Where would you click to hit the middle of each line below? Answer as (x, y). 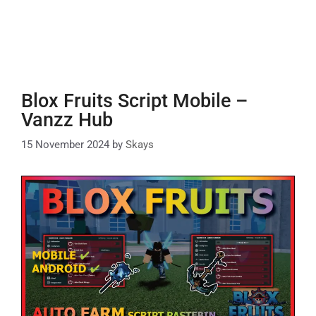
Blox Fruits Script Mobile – (134, 101)
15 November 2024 (65, 144)
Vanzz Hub (67, 120)
